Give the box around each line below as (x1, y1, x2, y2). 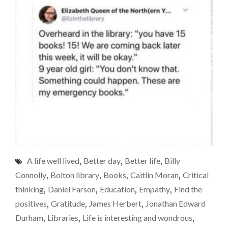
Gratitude (51, 198, 85, 208)
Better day (83, 156, 121, 165)
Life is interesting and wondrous (82, 213, 192, 222)
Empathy (139, 184, 170, 194)
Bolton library (50, 170, 99, 180)
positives (15, 198, 47, 208)
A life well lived (27, 156, 79, 165)
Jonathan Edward (146, 198, 206, 208)
